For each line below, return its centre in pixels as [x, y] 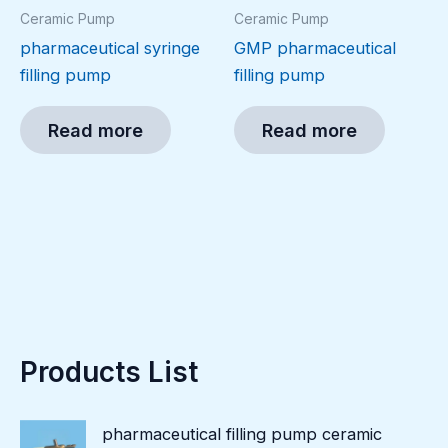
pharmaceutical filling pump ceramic [242, 434]
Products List [109, 372]
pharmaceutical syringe [110, 47]
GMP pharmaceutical [315, 47]
